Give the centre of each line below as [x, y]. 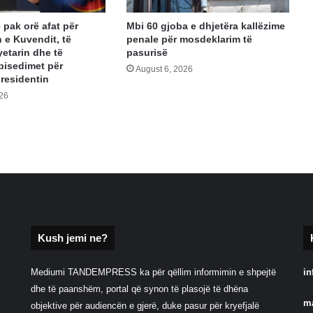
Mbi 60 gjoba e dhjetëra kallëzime [205, 26]
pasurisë [147, 53]
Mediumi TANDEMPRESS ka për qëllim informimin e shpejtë [153, 272]
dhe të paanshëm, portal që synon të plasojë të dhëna [139, 289]
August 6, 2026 [164, 70]
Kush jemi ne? [72, 238]
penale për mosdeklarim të [189, 39]
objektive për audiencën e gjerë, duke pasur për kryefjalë [145, 306]
